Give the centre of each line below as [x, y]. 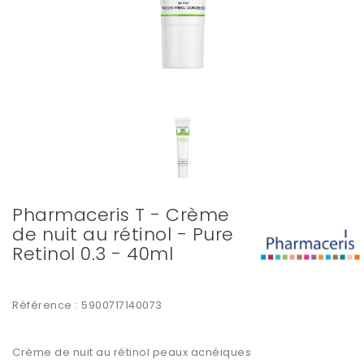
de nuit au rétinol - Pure [123, 235]
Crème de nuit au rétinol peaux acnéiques [132, 353]
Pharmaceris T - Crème [121, 215]
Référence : [45, 305]
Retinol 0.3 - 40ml [93, 254]
